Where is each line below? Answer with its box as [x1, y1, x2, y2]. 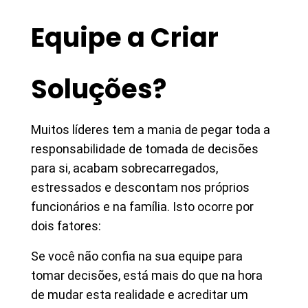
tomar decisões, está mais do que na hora [31, 268, 263, 283]
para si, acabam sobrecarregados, [31, 161, 218, 175]
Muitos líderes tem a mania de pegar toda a [31, 122, 270, 137]
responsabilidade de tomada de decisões [31, 142, 258, 156]
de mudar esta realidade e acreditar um [31, 287, 248, 302]
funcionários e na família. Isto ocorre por [31, 199, 254, 214]
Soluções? [31, 71, 166, 107]
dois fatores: [31, 219, 101, 233]
